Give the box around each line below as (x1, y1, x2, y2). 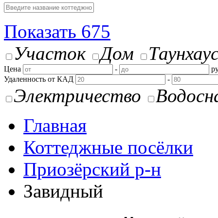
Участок (14, 43, 86, 64)
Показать (4, 21, 81, 42)
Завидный (23, 181, 103, 201)
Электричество (14, 85, 141, 106)
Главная (23, 115, 87, 136)
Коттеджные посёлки (23, 137, 193, 158)
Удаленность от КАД (4, 75, 73, 83)
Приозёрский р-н (23, 159, 161, 180)
